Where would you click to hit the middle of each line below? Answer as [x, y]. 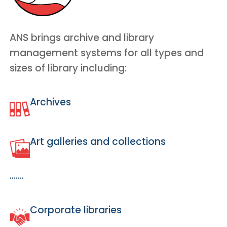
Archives [50, 102]
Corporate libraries [76, 210]
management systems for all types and [107, 53]
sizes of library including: [68, 68]
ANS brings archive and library [82, 37]
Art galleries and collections [98, 141]
